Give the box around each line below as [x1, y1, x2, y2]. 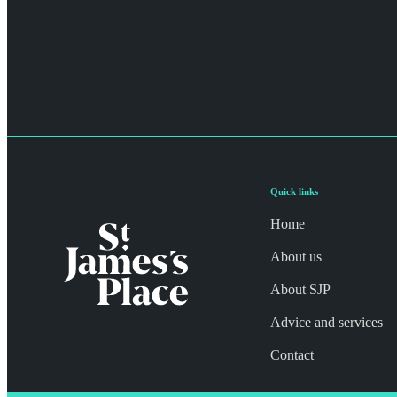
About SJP [270, 281, 331, 297]
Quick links [270, 185, 318, 197]
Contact [270, 346, 314, 362]
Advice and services [270, 314, 383, 330]
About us [270, 248, 322, 264]
